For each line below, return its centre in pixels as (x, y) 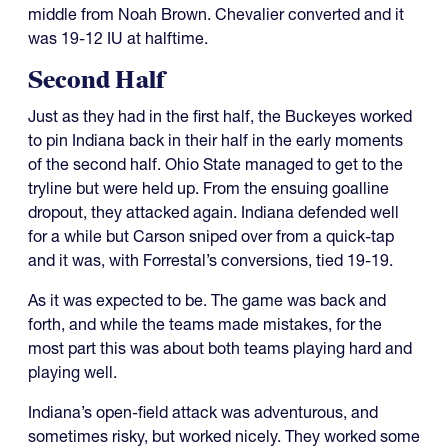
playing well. (74, 371)
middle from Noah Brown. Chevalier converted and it (216, 13)
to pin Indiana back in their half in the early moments (215, 139)
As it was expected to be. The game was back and (207, 299)
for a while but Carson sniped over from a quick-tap (211, 235)
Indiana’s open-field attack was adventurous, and (203, 411)
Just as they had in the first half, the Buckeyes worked (220, 115)
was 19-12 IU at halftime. (118, 37)
